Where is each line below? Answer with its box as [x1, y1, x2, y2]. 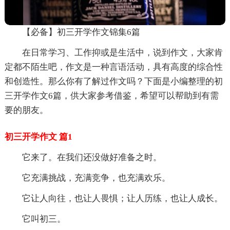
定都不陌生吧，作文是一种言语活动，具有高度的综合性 [4, 62, 223, 72]
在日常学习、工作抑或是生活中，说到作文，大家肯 [22, 47, 223, 57]
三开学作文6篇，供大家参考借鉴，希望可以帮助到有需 [4, 90, 219, 101]
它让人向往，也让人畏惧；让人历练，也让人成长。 [22, 193, 223, 203]
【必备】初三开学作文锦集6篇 [22, 27, 140, 37]
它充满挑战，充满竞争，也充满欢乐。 [22, 172, 170, 183]
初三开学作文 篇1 [4, 131, 72, 142]
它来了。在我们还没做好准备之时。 [22, 152, 162, 162]
